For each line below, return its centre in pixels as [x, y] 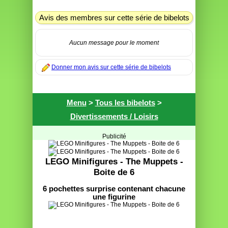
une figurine [114, 197]
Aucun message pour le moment [114, 43]
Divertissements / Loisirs [114, 116]
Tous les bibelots [125, 103]
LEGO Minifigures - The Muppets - [114, 161]
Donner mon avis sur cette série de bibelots [111, 67]
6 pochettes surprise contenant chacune [114, 189]
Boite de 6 [114, 172]
